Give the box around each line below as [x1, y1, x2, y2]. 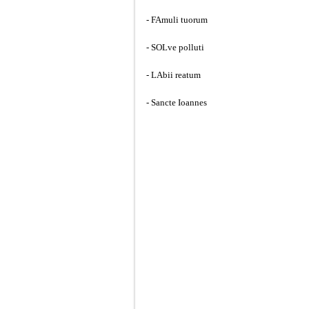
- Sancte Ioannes [146, 97, 207, 108]
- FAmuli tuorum [146, 14, 208, 25]
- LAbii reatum [146, 70, 201, 80]
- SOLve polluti [146, 42, 204, 52]
